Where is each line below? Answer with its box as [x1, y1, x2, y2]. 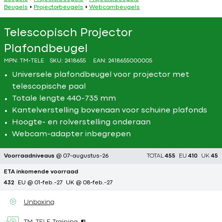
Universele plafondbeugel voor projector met [12, 71, 189, 78]
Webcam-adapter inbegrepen [12, 131, 131, 138]
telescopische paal [12, 83, 86, 90]
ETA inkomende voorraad [4, 169, 78, 174]
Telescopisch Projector [4, 28, 132, 38]
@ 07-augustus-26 [56, 154, 109, 159]
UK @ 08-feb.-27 [66, 180, 112, 185]
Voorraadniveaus [4, 154, 56, 159]
